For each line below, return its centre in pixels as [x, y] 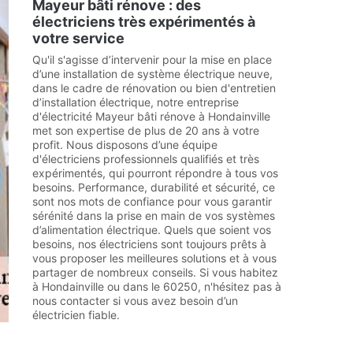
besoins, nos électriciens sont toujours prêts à [149, 244]
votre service [78, 38]
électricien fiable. [76, 315]
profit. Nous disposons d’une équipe [125, 145]
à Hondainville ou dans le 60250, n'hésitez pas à [157, 286]
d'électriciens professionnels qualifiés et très [146, 159]
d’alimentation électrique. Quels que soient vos [152, 230]
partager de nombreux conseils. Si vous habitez [155, 272]
